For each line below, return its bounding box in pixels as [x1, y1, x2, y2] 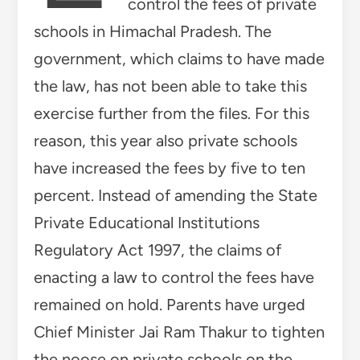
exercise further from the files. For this [33, 103, 309, 123]
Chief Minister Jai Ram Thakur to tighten [33, 321, 325, 342]
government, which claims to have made [33, 48, 325, 68]
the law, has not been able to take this [33, 76, 307, 96]
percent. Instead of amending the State [33, 185, 317, 205]
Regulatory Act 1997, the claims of [33, 239, 281, 260]
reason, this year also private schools [33, 130, 297, 150]
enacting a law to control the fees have [33, 267, 314, 287]
